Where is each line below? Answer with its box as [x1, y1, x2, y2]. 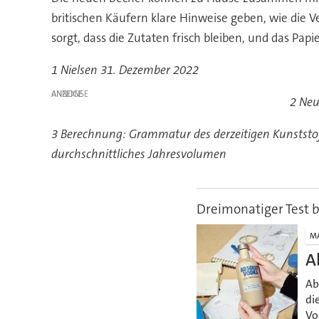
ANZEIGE [51, 88, 83, 100]
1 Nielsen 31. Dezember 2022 [51, 62, 199, 78]
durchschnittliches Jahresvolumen [51, 146, 226, 162]
